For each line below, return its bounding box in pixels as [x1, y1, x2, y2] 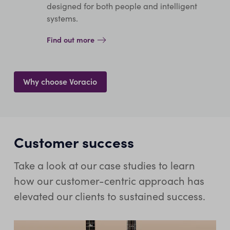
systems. [46, 13, 78, 24]
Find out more [46, 34, 94, 45]
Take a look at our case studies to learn [13, 158, 195, 172]
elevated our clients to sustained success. [13, 188, 205, 203]
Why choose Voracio [23, 75, 98, 87]
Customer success [13, 131, 134, 151]
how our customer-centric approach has [13, 173, 204, 187]
